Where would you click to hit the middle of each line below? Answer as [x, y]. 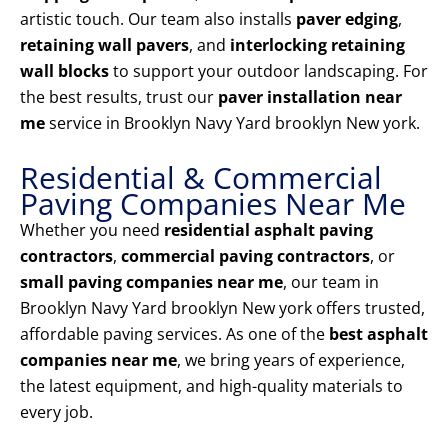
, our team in [331, 282]
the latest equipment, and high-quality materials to [211, 386]
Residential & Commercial [201, 178]
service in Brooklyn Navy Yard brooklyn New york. [232, 123]
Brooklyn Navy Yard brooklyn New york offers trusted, [222, 308]
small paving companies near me [151, 282]
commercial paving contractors [245, 256]
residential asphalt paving [268, 230]
